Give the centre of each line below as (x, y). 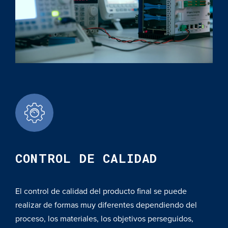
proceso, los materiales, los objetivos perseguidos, (104, 219)
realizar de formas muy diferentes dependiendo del (106, 205)
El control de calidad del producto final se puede (101, 191)
